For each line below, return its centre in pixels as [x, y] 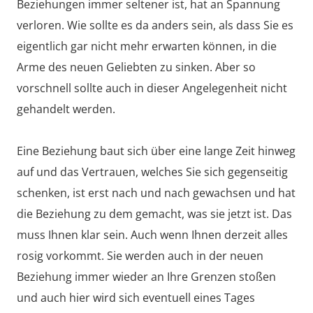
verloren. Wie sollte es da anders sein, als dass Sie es [155, 26]
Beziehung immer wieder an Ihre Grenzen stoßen [146, 277]
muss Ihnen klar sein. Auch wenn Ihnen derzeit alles [152, 235]
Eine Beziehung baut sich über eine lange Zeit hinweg [156, 151]
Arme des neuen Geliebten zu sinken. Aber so [136, 67]
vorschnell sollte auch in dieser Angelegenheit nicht [152, 88]
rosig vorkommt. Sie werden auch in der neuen [140, 256]
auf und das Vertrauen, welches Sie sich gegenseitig [152, 172]
